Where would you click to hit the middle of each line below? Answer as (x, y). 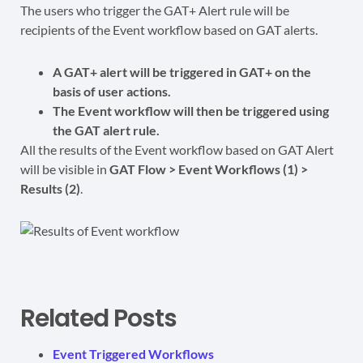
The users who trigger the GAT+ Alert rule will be (155, 11)
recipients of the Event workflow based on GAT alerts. (169, 30)
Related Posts (99, 319)
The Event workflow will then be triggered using (191, 111)
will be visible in (64, 169)
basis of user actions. (112, 92)
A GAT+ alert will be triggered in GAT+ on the (182, 72)
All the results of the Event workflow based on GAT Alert (177, 150)
